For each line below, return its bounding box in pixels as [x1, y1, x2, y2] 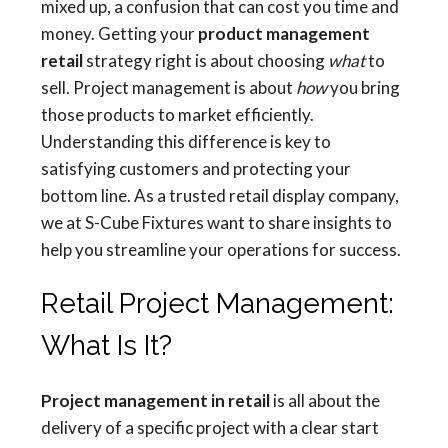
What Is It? [41, 329, 172, 363]
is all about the [270, 390, 380, 412]
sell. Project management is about [41, 77, 296, 99]
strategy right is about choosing [83, 50, 328, 72]
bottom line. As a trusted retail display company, [41, 185, 399, 207]
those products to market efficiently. [41, 104, 314, 126]
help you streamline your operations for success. [41, 239, 401, 261]
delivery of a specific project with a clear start [41, 417, 379, 439]
